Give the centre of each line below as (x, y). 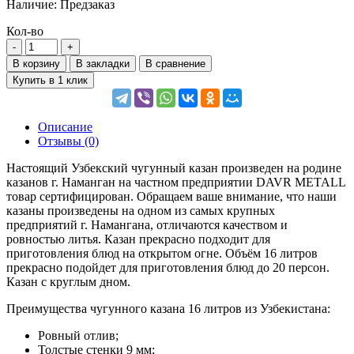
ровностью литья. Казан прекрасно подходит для (138, 239)
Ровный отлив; (78, 335)
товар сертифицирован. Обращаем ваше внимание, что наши (171, 196)
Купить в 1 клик (50, 80)
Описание (65, 126)
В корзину (36, 63)
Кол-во (25, 31)
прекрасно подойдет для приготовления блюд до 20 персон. (168, 267)
